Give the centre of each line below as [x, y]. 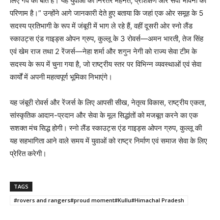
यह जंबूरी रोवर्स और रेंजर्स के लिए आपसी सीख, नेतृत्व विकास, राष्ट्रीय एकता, [108, 103]
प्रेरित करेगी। [28, 154]
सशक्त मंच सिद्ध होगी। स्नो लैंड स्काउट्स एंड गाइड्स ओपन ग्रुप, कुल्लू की [106, 128]
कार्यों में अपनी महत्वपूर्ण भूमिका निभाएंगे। [61, 77]
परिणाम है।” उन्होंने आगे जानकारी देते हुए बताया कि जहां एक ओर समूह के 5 [107, 13]
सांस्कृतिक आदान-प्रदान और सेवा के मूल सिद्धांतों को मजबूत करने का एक [104, 115]
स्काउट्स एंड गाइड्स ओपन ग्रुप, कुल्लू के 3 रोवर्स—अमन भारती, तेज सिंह [107, 39]
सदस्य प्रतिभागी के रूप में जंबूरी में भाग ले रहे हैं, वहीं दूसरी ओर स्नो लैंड [101, 26]
